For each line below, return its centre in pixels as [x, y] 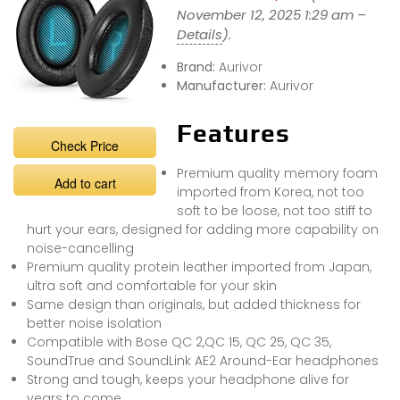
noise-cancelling [80, 248]
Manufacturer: [223, 85]
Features [233, 133]
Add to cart [85, 183]
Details [199, 34]
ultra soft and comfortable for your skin [152, 285]
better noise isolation [94, 323]
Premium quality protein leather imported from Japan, [199, 267]
